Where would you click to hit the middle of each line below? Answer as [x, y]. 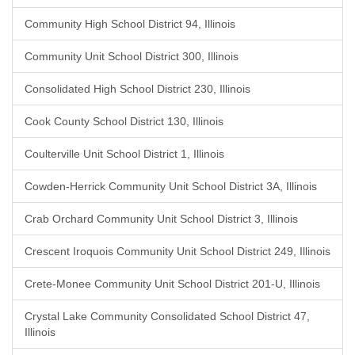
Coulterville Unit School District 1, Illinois [124, 154]
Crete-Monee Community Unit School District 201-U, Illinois [172, 284]
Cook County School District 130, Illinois [124, 121]
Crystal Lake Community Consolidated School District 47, [167, 316]
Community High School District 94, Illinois [130, 24]
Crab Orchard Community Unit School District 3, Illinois [161, 219]
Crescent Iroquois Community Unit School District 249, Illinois [177, 251]
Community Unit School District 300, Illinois [132, 56]
